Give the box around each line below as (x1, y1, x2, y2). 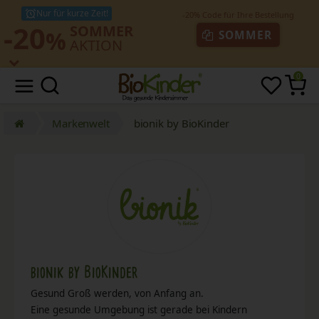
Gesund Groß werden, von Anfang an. (30, 286, 204, 300)
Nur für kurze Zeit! (36, 6, 108, 19)
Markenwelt (51, 115, 110, 130)
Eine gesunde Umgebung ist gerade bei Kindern (30, 303, 247, 316)
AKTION (70, 36, 122, 56)
